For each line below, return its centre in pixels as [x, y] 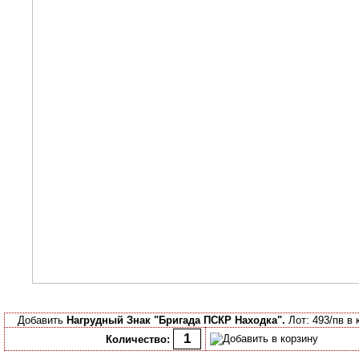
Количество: [137, 339]
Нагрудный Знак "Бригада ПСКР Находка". [175, 320]
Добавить [42, 320]
